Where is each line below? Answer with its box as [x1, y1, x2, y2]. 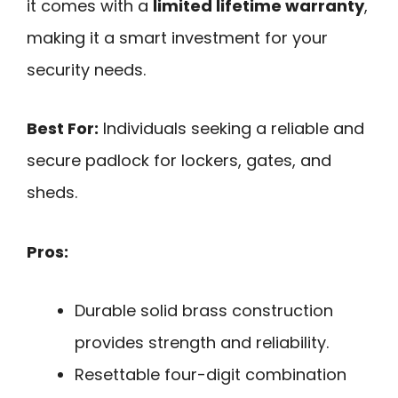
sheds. [27, 181, 77, 204]
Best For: [27, 117, 99, 140]
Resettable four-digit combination [75, 363, 346, 386]
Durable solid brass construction [75, 299, 333, 322]
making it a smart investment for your [27, 26, 328, 49]
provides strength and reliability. [75, 331, 329, 354]
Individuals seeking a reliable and [99, 117, 364, 140]
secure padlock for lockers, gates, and [27, 149, 331, 172]
